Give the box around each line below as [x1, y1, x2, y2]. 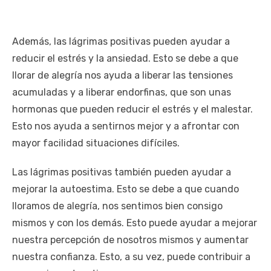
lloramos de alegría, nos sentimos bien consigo [12, 200, 223, 212]
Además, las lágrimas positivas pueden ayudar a [12, 35, 230, 47]
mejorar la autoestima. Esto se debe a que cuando [12, 183, 239, 195]
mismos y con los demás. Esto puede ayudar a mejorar [12, 217, 257, 229]
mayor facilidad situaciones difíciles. [12, 137, 180, 149]
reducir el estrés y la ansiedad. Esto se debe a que [12, 52, 238, 64]
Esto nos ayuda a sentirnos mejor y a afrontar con [12, 120, 240, 132]
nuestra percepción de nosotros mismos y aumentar [12, 233, 249, 246]
